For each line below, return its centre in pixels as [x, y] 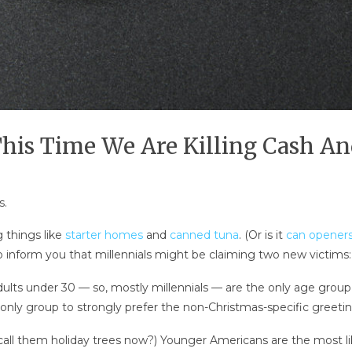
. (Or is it [262, 235]
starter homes [104, 235]
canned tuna [204, 235]
